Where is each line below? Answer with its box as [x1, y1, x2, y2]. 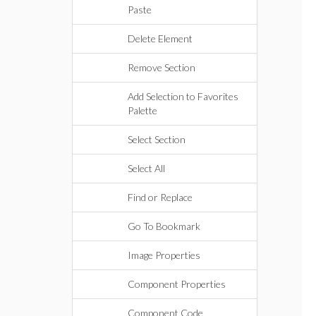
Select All [128, 162, 165, 174]
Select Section [128, 133, 186, 145]
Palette [128, 104, 157, 116]
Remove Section [128, 61, 195, 73]
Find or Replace [128, 191, 193, 203]
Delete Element [128, 32, 193, 44]
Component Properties [128, 278, 226, 290]
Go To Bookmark [128, 220, 200, 232]
